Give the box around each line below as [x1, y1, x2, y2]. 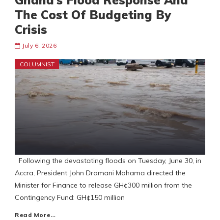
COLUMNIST [20, 60, 55, 68]
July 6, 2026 [22, 42, 56, 50]
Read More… [15, 211, 55, 219]
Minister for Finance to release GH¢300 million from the [15, 181, 192, 190]
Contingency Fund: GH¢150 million [15, 193, 125, 202]
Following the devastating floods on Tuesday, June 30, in [15, 156, 201, 165]
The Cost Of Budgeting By [15, 7, 171, 23]
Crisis [15, 22, 47, 37]
